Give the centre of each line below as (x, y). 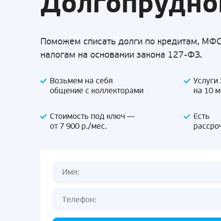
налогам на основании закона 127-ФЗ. (121, 55)
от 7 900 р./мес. (79, 126)
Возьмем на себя (82, 81)
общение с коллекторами (97, 91)
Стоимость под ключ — (92, 116)
